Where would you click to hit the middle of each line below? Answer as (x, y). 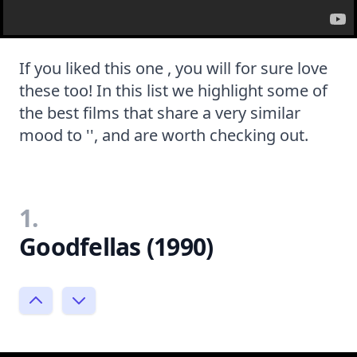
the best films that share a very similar (160, 112)
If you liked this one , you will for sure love (173, 68)
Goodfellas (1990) (116, 246)
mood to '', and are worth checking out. (164, 135)
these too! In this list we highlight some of (173, 90)
